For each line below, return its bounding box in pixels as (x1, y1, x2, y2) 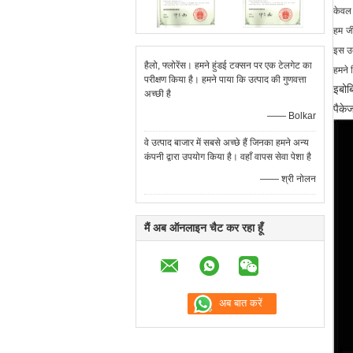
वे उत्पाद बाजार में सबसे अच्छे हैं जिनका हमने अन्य (144, 137, 309, 148)
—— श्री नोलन (260, 173, 316, 184)
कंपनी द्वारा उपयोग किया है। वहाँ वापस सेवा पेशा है (144, 151, 311, 162)
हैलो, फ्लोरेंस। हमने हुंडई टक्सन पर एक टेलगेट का (144, 60, 312, 71)
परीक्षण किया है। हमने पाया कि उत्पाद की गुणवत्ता (144, 74, 307, 85)
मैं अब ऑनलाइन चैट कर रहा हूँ (144, 221, 263, 234)
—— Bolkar (267, 110, 316, 121)
